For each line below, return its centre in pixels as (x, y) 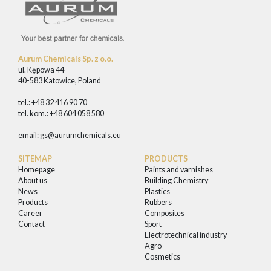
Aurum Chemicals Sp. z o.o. (66, 59)
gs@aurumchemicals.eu (80, 135)
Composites (165, 213)
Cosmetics (162, 257)
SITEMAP (35, 159)
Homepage (37, 170)
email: (29, 135)
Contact (31, 224)
